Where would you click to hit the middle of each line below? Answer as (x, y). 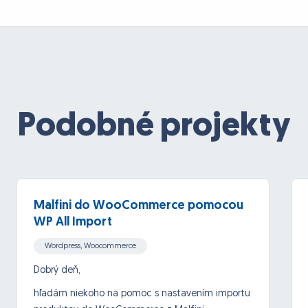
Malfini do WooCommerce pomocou (139, 206)
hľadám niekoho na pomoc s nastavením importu (142, 294)
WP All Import (73, 223)
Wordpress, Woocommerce (90, 247)
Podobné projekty (154, 128)
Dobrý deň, (57, 271)
